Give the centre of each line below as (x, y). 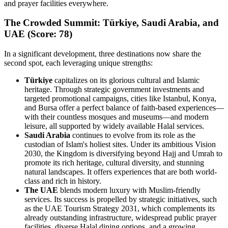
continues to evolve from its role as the (133, 135)
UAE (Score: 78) (38, 34)
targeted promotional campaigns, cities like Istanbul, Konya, (120, 99)
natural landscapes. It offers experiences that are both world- (121, 172)
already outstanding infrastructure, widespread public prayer (120, 218)
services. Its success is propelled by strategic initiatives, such (121, 199)
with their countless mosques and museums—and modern (117, 117)
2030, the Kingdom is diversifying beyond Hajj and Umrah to (123, 154)
